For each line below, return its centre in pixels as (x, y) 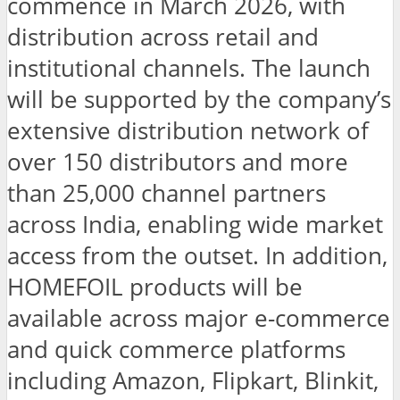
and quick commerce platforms (176, 350)
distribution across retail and (163, 37)
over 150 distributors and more (178, 162)
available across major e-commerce (199, 319)
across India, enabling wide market (195, 225)
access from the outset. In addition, (197, 256)
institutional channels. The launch (189, 69)
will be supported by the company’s (199, 100)
